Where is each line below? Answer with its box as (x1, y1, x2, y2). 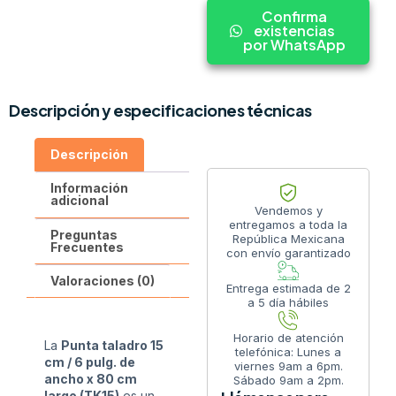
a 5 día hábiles (247, 294, 329, 309)
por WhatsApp (243, 34, 346, 54)
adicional (49, 193, 109, 209)
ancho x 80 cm (44, 371, 137, 387)
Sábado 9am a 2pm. (232, 372, 344, 387)
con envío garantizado (225, 245, 351, 260)
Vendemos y (254, 202, 323, 217)
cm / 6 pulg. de (44, 354, 135, 370)
